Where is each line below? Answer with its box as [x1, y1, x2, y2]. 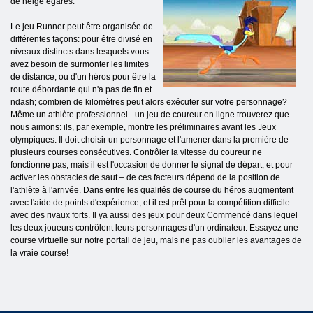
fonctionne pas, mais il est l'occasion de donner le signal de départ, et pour [10, 160, 293, 170]
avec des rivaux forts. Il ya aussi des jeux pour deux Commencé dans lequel [10, 210, 298, 221]
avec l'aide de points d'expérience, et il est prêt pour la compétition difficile [10, 198, 290, 208]
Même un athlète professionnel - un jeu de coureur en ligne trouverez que [10, 110, 289, 120]
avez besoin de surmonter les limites [10, 59, 149, 70]
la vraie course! [10, 248, 68, 259]
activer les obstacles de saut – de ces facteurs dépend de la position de [10, 173, 280, 183]
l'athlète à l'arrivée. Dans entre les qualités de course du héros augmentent [10, 185, 293, 196]
